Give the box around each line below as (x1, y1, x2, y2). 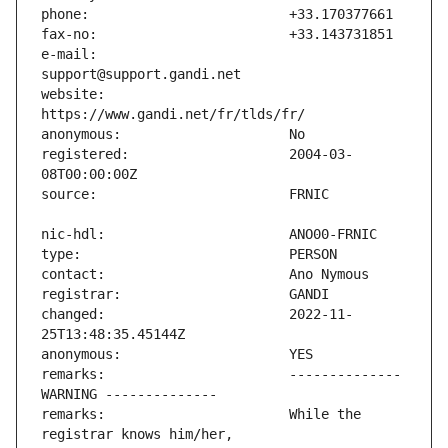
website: (41, 86, 105, 103)
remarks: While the (41, 406, 361, 423)
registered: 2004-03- (41, 146, 353, 163)
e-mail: (41, 46, 97, 63)
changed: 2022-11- (41, 306, 353, 323)
